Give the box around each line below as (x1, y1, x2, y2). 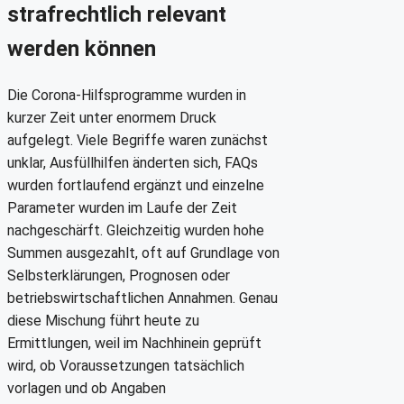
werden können (7, 35, 156, 61)
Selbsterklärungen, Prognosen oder (7, 266, 230, 284)
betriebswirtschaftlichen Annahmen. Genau (7, 289, 278, 307)
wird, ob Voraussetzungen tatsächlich (7, 356, 244, 374)
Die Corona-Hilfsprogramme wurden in (7, 86, 246, 104)
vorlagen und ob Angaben (7, 379, 166, 397)
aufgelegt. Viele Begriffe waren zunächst (7, 131, 268, 149)
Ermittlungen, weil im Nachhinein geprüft (7, 334, 262, 352)
